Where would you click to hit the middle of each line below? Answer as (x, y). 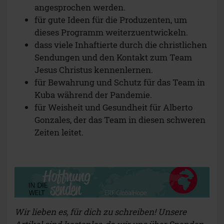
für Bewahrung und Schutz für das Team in (120, 82)
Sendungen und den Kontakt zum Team (113, 57)
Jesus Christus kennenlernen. (94, 69)
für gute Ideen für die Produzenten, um (111, 19)
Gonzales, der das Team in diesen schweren (120, 119)
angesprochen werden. (80, 7)
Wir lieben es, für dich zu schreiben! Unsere (100, 212)
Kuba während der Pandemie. (93, 94)
